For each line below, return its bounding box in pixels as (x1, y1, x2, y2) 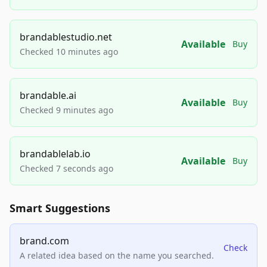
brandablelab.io (20, 147, 91, 161)
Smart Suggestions (10, 201, 110, 216)
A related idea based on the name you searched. (20, 250, 214, 262)
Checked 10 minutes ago (20, 46, 118, 58)
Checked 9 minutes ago (20, 104, 113, 116)
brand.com (20, 234, 69, 248)
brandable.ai (20, 89, 76, 103)
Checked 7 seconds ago (20, 163, 113, 175)
